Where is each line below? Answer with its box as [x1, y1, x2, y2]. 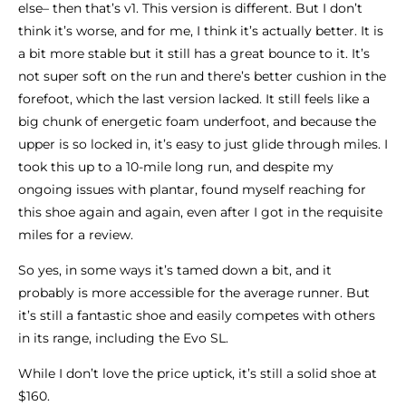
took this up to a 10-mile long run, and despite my [18, 158, 333, 175]
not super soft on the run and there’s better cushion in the [18, 67, 386, 84]
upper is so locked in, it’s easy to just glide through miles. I [18, 135, 388, 152]
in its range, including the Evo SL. [18, 329, 232, 346]
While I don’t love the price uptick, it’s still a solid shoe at [18, 364, 377, 382]
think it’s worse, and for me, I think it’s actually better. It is [18, 22, 383, 39]
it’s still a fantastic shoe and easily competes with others [18, 306, 375, 324]
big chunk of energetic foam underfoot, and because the [18, 112, 376, 130]
